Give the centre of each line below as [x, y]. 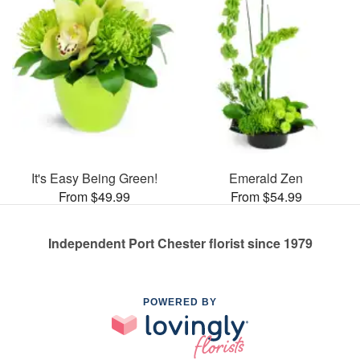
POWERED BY [180, 302]
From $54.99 [266, 196]
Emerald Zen [266, 178]
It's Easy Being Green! [94, 178]
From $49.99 [94, 196]
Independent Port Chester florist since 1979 [180, 243]
